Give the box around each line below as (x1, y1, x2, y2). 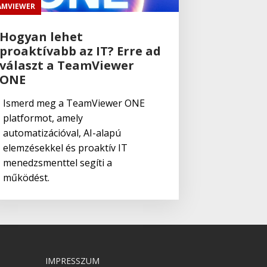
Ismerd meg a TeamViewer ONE (2, 96, 145, 110)
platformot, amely (2, 111, 83, 125)
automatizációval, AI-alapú (2, 126, 121, 139)
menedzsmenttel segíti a (2, 156, 112, 169)
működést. (2, 170, 49, 184)
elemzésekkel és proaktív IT (2, 141, 128, 154)
